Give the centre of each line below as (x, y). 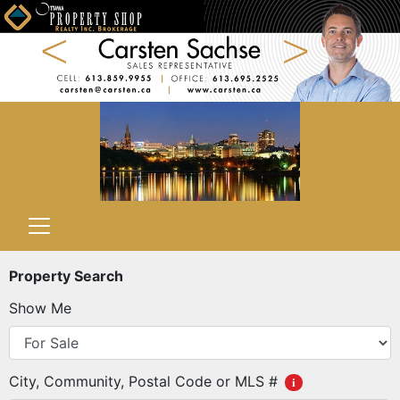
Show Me (40, 308)
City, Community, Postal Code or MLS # (143, 381)
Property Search (66, 275)
